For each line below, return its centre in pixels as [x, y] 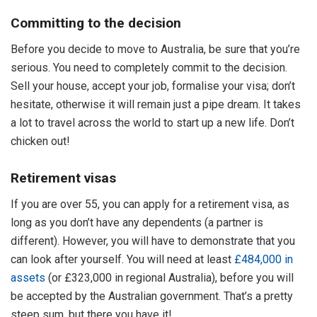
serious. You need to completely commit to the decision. [149, 67]
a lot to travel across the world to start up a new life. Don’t [152, 122]
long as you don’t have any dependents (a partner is [137, 223]
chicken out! [40, 141]
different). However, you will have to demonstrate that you [153, 241]
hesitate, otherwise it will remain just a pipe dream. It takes [156, 104]
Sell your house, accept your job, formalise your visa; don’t [153, 86]
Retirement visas [63, 178]
